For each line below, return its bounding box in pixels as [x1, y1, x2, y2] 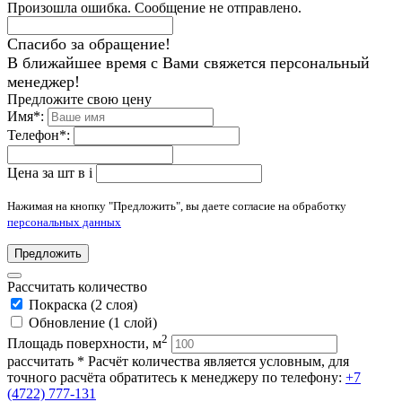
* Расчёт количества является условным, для [77, 353, 349, 369]
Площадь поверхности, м [7, 335, 162, 351]
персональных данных [7, 215, 121, 230]
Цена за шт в [7, 165, 89, 181]
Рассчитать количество [7, 279, 147, 295]
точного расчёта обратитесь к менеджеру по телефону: [7, 369, 345, 385]
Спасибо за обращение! [7, 35, 170, 54]
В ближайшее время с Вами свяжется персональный [7, 54, 370, 73]
